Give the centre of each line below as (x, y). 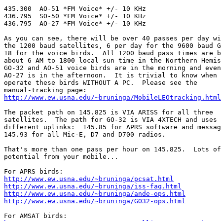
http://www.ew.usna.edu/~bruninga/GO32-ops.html (95, 201)
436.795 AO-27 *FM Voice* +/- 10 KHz (75, 24)
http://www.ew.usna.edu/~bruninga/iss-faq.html (93, 186)
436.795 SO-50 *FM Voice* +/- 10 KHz (75, 16)
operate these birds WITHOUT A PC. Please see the (101, 83)
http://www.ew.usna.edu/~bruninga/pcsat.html (89, 179)
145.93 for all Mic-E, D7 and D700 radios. (89, 135)
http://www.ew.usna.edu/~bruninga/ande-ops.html (95, 194)
